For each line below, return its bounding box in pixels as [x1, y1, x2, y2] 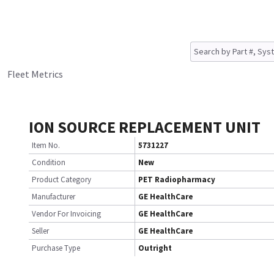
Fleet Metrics [7, 68, 63, 80]
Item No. [32, 140, 60, 150]
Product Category [32, 174, 91, 185]
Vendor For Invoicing [32, 209, 101, 219]
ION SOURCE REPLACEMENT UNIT [29, 117, 261, 137]
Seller [32, 226, 49, 236]
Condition [32, 157, 65, 168]
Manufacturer [32, 191, 75, 202]
